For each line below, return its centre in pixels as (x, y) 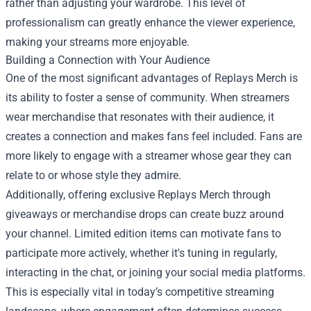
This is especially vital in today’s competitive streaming (140, 292)
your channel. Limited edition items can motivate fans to (143, 234)
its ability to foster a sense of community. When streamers (148, 98)
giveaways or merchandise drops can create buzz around (145, 214)
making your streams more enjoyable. (98, 42)
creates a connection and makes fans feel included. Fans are (154, 136)
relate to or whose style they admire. (93, 175)
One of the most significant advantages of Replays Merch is (152, 78)
